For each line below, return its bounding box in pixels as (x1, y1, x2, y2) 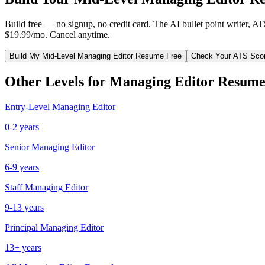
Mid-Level (42, 51, 75, 60)
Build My (9, 51, 42, 60)
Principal (5, 222, 38, 232)
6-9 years (5, 161, 39, 172)
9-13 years (5, 202, 44, 212)
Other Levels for (5, 73, 109, 89)
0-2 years (5, 121, 39, 132)
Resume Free (133, 51, 182, 60)
